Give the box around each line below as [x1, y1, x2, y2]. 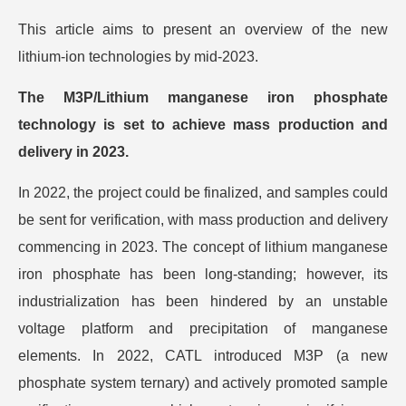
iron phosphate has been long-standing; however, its [18, 266, 388, 282]
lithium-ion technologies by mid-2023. [18, 49, 258, 64]
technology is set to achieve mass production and [18, 117, 388, 132]
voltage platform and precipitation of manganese [18, 321, 388, 336]
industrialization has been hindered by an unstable [18, 294, 388, 309]
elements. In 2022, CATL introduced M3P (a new [18, 348, 388, 363]
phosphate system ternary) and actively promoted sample [18, 375, 388, 391]
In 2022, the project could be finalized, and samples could [18, 185, 388, 200]
